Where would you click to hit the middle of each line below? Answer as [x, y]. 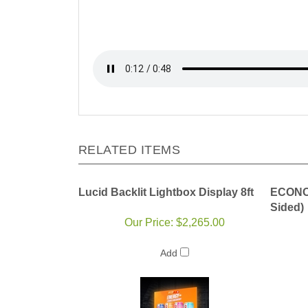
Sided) [287, 208]
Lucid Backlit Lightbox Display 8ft [166, 192]
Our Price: [148, 223]
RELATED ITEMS [130, 150]
